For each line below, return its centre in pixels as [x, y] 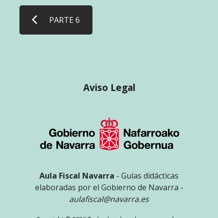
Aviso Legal [109, 87]
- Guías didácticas [146, 175]
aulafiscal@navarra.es [109, 199]
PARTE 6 [64, 20]
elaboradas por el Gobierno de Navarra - [109, 187]
